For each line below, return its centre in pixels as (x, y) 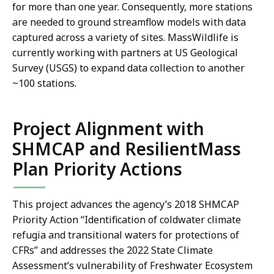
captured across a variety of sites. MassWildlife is (125, 38)
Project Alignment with (108, 129)
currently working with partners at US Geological (125, 53)
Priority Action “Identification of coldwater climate (127, 220)
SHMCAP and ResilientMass (127, 149)
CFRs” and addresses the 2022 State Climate (113, 250)
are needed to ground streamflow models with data (129, 22)
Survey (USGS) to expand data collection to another (128, 68)
